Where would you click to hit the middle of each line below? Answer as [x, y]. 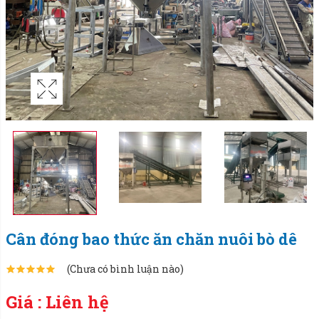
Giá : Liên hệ [57, 302]
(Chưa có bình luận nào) [125, 269]
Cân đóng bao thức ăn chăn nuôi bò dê [151, 239]
